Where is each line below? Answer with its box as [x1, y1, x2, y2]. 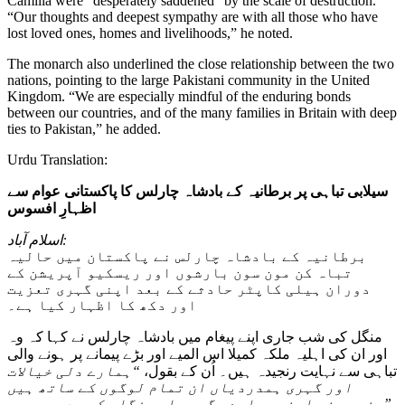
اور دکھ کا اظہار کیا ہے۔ [7, 297, 197, 314]
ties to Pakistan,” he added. [7, 121, 161, 137]
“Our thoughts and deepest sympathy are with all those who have [7, 9, 378, 25]
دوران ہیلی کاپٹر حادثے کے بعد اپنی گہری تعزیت [7, 281, 371, 297]
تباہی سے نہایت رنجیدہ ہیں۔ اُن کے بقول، [140, 363, 397, 380]
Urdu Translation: [7, 152, 108, 168]
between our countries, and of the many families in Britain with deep [7, 105, 397, 121]
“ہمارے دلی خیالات [7, 363, 140, 380]
